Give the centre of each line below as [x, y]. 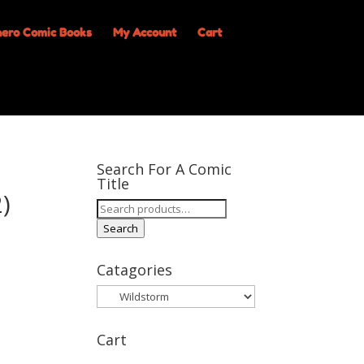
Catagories [135, 270]
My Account [144, 32]
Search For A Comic [165, 169]
